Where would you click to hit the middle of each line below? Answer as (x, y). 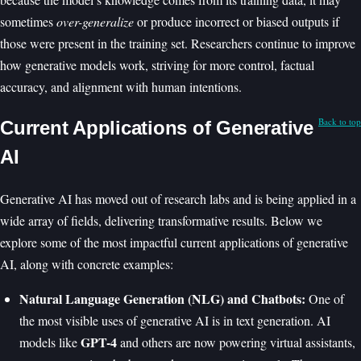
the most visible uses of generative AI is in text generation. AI (175, 320)
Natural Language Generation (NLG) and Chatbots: (162, 299)
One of (325, 299)
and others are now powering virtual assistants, (236, 342)
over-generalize (95, 22)
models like (50, 342)
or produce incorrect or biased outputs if (237, 22)
